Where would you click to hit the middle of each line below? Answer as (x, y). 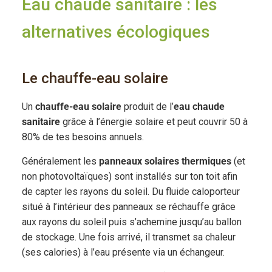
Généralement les (60, 161)
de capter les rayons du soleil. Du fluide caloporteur (131, 191)
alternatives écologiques (116, 32)
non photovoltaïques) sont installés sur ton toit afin (129, 176)
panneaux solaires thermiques (165, 161)
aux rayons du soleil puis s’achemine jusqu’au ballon (131, 222)
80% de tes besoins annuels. (83, 137)
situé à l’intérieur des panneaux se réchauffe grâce (128, 206)
